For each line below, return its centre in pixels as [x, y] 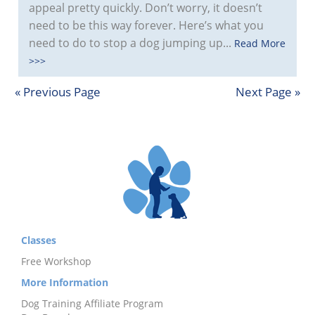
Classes [39, 240]
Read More [260, 43]
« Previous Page [58, 92]
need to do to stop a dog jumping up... [132, 43]
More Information [65, 282]
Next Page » [268, 92]
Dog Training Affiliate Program [92, 303]
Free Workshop [56, 261]
